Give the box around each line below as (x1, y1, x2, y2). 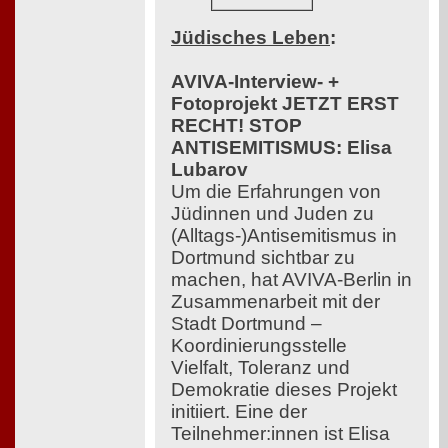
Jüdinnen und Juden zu (171, 203, 374, 225)
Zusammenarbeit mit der (171, 291, 380, 313)
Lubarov (171, 159, 248, 181)
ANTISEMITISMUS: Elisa (171, 137, 392, 159)
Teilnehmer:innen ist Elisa (171, 423, 390, 445)
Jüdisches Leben (171, 27, 330, 49)
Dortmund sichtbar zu (171, 247, 355, 269)
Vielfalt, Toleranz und (171, 357, 350, 379)
